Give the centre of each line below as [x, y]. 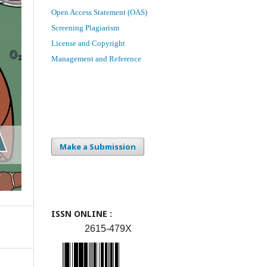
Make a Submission [98, 146]
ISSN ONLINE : [82, 213]
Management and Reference [96, 58]
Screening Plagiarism [85, 27]
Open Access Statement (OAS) [99, 12]
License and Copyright [88, 43]
